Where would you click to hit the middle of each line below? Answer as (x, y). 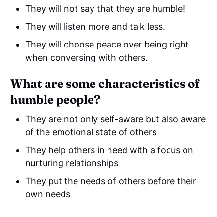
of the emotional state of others (91, 132)
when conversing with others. (87, 57)
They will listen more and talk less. (95, 26)
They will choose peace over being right (107, 44)
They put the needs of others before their (111, 181)
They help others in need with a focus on (109, 150)
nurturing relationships (72, 163)
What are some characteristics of (105, 83)
